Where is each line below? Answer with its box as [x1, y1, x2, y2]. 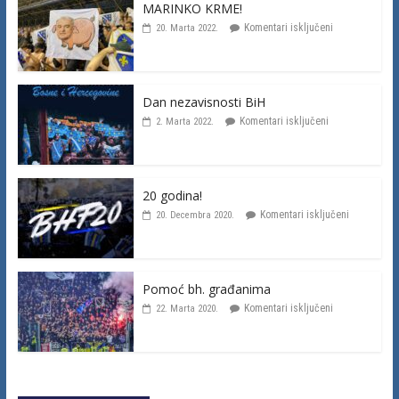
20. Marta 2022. [155, 21, 218, 34]
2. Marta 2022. [155, 115, 214, 127]
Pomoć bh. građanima [142, 280, 271, 297]
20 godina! [142, 186, 202, 204]
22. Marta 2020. [155, 302, 218, 314]
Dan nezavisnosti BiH [142, 93, 265, 110]
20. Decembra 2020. [155, 208, 234, 221]
